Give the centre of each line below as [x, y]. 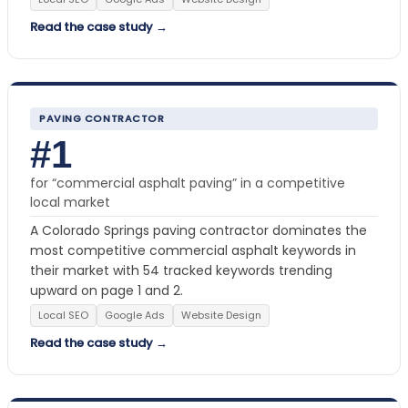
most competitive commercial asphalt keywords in [193, 250]
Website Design [221, 315]
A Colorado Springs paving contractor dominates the [199, 230]
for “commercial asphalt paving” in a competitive [188, 183]
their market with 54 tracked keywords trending [181, 270]
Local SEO [63, 315]
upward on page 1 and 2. [107, 290]
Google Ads [135, 315]
